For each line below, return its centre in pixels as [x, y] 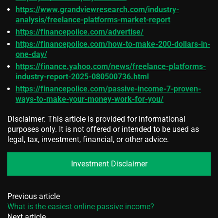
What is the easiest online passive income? [81, 206]
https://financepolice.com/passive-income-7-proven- [108, 89]
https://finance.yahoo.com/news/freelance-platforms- [111, 66]
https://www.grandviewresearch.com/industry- [97, 9]
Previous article [34, 196]
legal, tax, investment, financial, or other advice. [88, 139]
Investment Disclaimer [109, 164]
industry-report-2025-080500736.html [82, 76]
